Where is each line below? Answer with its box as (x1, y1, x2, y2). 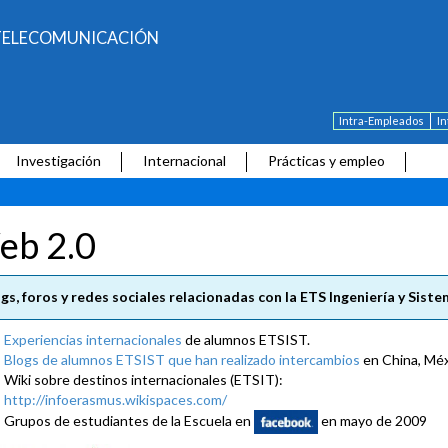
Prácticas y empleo (268, 151, 386, 169)
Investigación (16, 151, 102, 169)
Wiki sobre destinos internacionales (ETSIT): (4, 370, 283, 388)
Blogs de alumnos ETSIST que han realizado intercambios (4, 350, 360, 368)
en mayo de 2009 (318, 411, 427, 429)
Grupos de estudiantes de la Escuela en (4, 411, 254, 429)
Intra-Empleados (339, 114, 425, 127)
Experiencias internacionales (4, 330, 182, 348)
